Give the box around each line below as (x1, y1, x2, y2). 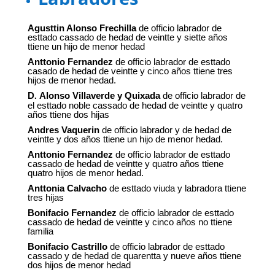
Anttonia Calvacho (27, 183, 107, 194)
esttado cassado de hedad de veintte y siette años (27, 32, 228, 43)
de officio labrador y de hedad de (101, 125, 231, 136)
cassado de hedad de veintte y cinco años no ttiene (27, 217, 232, 228)
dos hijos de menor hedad (27, 260, 131, 271)
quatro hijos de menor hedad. (27, 168, 144, 179)
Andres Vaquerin (27, 125, 99, 136)
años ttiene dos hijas (27, 109, 109, 120)
